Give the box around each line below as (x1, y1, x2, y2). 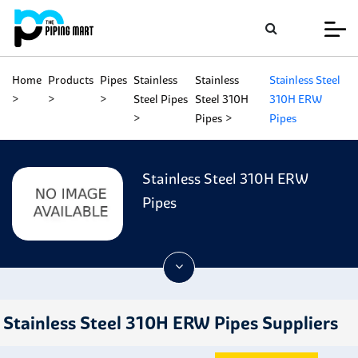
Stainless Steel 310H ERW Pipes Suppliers (3, 312, 338, 334)
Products (48, 73, 93, 87)
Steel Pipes (133, 92, 188, 106)
